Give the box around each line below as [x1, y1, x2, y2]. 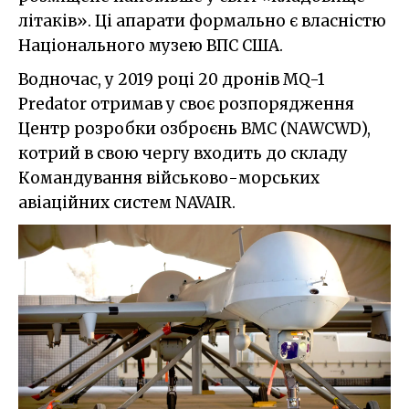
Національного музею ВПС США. [18, 35, 283, 56]
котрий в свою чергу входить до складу [18, 142, 348, 163]
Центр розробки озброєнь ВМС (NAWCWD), [18, 118, 371, 139]
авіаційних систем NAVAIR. [18, 192, 236, 213]
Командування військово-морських [18, 167, 320, 188]
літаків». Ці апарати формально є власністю [18, 10, 386, 31]
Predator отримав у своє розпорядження [18, 93, 354, 114]
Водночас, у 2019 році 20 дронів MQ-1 [18, 68, 325, 89]
